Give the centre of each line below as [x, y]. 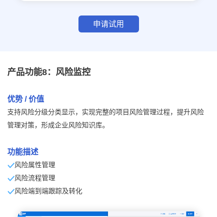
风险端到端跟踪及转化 [48, 191]
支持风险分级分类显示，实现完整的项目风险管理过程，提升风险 [106, 112]
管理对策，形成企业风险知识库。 [58, 125]
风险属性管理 [35, 164]
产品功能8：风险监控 [49, 72]
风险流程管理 [35, 178]
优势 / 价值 [26, 99]
